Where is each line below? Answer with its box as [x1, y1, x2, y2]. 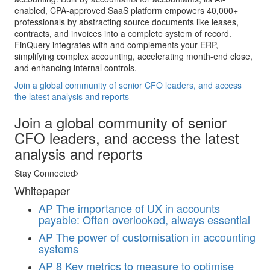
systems [39, 240, 78, 256]
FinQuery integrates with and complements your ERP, [14, 39, 218, 51]
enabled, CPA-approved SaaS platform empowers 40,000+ [14, 4, 238, 16]
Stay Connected [14, 167, 75, 179]
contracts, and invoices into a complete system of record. [14, 27, 231, 39]
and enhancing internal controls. [14, 61, 139, 74]
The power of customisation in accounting [56, 229, 256, 245]
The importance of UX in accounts [56, 200, 220, 216]
